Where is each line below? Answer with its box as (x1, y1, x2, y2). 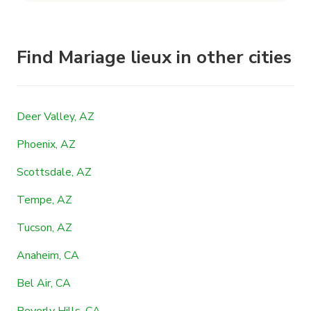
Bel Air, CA (17, 275, 71, 291)
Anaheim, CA (17, 247, 79, 263)
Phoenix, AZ (17, 136, 76, 152)
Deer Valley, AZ (17, 108, 94, 124)
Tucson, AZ (17, 219, 72, 235)
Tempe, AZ (17, 192, 72, 208)
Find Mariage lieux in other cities (17, 44, 292, 69)
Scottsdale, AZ (17, 164, 92, 180)
